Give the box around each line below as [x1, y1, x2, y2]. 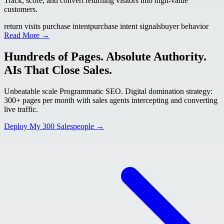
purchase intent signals [90, 21, 161, 30]
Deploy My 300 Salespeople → [4, 121, 104, 130]
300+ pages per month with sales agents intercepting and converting [4, 95, 217, 104]
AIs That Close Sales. [4, 63, 112, 76]
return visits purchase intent [4, 21, 90, 30]
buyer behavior [161, 21, 208, 30]
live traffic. [4, 104, 38, 113]
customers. [4, 4, 37, 13]
